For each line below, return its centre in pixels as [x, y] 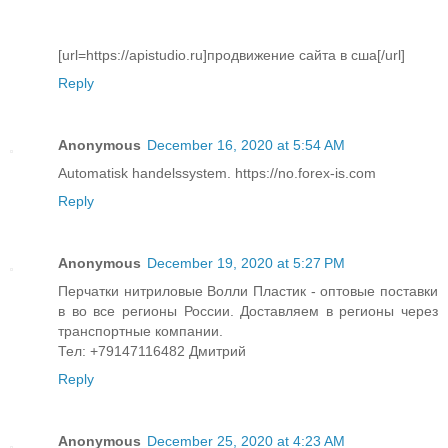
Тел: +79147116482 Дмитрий [152, 350]
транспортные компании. [140, 330]
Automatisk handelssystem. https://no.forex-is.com [217, 172]
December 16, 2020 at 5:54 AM [246, 144]
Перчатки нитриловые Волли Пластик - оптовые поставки [248, 290]
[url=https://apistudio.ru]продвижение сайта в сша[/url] [231, 54]
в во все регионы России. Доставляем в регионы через [248, 310]
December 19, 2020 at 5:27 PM [246, 262]
